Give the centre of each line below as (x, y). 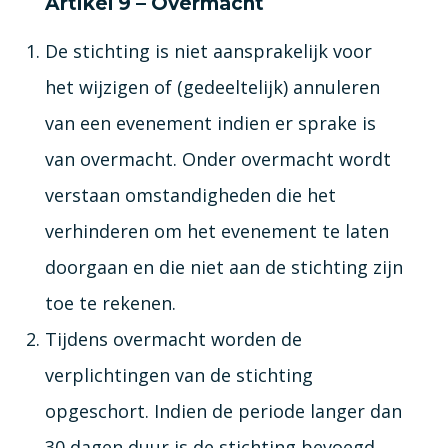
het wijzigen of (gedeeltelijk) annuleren (212, 86)
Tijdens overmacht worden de (173, 338)
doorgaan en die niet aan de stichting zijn (223, 266)
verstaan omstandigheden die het (190, 194)
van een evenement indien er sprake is (210, 122)
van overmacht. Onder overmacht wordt (217, 158)
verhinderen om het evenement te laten (216, 230)
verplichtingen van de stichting (178, 374)
